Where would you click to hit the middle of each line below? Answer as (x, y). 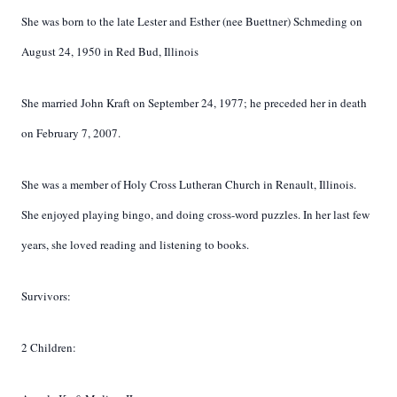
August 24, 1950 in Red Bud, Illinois (110, 51)
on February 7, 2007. (71, 133)
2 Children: (49, 347)
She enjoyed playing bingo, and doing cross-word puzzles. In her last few (195, 214)
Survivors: (46, 296)
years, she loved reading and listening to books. (135, 245)
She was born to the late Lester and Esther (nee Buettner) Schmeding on (192, 21)
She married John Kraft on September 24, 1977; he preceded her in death (194, 103)
